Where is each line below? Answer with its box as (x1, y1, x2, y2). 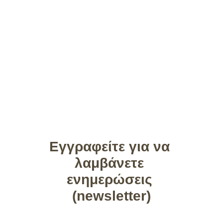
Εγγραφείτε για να (49, 139, 174, 154)
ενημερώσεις (66, 172, 156, 187)
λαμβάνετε (75, 155, 148, 171)
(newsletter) (72, 188, 151, 204)
